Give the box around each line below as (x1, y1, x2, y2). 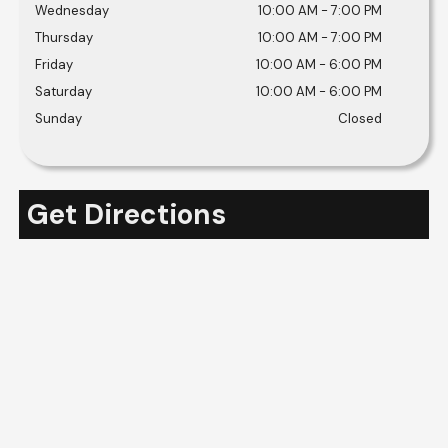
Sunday (34, 110, 82, 127)
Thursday (34, 29, 93, 46)
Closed (337, 110, 382, 127)
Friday (34, 56, 73, 73)
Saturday (34, 83, 92, 100)
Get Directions (26, 196, 226, 233)
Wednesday (34, 2, 109, 19)
